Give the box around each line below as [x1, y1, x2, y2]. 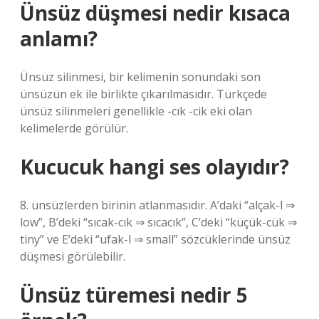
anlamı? [20, 25, 98, 52]
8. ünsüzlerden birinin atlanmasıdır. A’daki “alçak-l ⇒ [20, 197, 295, 213]
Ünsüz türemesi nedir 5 [20, 281, 248, 308]
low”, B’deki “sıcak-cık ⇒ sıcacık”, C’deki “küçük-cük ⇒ [20, 214, 297, 230]
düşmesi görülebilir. [20, 249, 125, 264]
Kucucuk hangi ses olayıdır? [20, 153, 289, 180]
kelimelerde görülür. [20, 120, 128, 136]
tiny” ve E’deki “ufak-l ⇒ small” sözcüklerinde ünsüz [20, 231, 291, 247]
